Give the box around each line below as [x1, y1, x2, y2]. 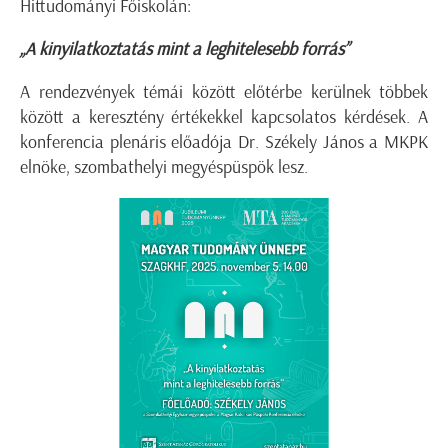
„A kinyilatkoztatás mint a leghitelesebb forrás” [20, 38, 349, 61]
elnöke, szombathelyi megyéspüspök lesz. [20, 156, 308, 179]
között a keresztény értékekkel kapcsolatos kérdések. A [20, 106, 428, 129]
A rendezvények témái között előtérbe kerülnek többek [20, 81, 428, 104]
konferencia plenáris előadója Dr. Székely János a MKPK [20, 131, 428, 154]
